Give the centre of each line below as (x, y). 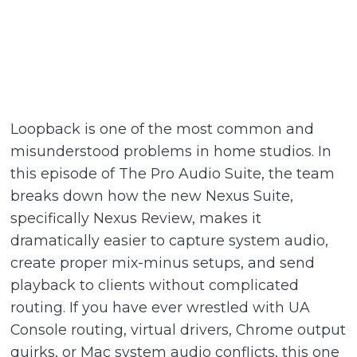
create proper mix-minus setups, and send (163, 262)
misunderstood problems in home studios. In (171, 151)
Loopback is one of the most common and (163, 128)
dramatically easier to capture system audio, (170, 240)
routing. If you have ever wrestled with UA (161, 307)
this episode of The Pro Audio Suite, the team (173, 173)
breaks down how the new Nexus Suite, (152, 195)
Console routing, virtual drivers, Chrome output (178, 329)
